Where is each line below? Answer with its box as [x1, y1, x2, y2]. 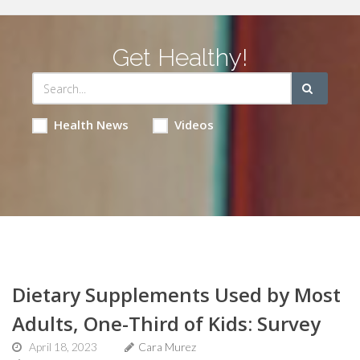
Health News [53, 117, 129, 133]
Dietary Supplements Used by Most [12, 281, 341, 308]
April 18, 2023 [29, 340, 97, 354]
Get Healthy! [112, 43, 247, 72]
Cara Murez [138, 340, 196, 354]
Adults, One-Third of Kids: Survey [12, 310, 321, 337]
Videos [174, 117, 214, 133]
